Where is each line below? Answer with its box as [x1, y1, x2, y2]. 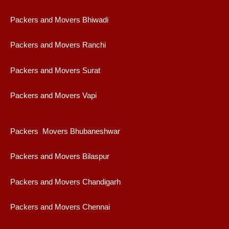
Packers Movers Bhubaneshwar [10, 127, 120, 135]
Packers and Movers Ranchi [10, 41, 106, 50]
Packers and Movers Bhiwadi [10, 15, 108, 24]
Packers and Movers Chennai [10, 203, 110, 212]
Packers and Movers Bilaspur [10, 152, 109, 161]
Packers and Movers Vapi [10, 91, 97, 100]
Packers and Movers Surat [10, 66, 100, 75]
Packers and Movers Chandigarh [10, 177, 121, 186]
